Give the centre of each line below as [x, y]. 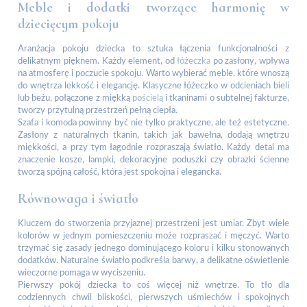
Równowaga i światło [78, 198]
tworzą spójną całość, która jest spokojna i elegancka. [120, 173]
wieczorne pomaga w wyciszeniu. [82, 273]
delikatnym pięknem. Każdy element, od [97, 62]
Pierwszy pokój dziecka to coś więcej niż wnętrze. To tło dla [153, 285]
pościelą [148, 99]
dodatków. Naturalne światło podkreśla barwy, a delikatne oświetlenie [153, 260]
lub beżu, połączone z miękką [75, 99]
